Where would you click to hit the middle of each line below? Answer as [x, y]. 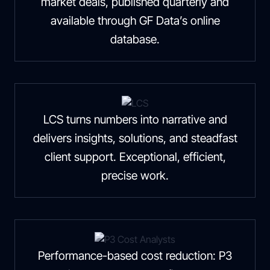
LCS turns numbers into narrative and [135, 119]
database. [135, 39]
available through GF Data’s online [135, 20]
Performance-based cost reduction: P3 [135, 256]
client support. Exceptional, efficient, [135, 157]
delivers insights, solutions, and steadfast [135, 138]
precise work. [135, 175]
